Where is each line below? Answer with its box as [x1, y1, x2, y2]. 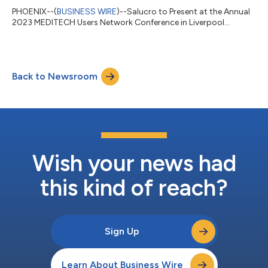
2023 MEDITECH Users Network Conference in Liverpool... [12, 17, 230, 28]
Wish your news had [32, 149, 236, 177]
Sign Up [105, 225, 139, 237]
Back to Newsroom [12, 70, 98, 82]
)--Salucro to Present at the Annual [117, 6, 250, 17]
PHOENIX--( [12, 6, 57, 17]
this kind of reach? [40, 173, 228, 202]
